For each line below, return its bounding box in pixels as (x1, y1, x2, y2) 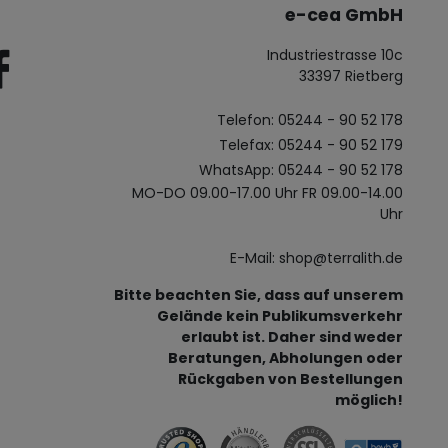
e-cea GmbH (285, 2, 403, 27)
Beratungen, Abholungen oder (168, 347, 403, 368)
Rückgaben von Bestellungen (178, 368, 403, 389)
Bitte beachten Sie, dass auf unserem (114, 284, 403, 305)
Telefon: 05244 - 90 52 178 (217, 109, 403, 130)
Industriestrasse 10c (267, 44, 403, 65)
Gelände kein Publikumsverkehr (157, 305, 403, 326)
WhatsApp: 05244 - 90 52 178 (199, 159, 403, 180)
